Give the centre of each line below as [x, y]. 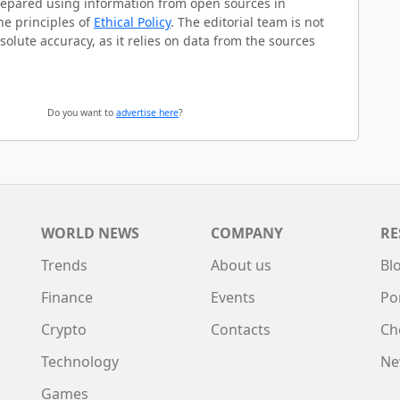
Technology [80, 361]
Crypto [64, 329]
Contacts [241, 329]
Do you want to [82, 112]
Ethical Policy [132, 21]
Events [233, 297]
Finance [67, 297]
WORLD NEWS [90, 233]
